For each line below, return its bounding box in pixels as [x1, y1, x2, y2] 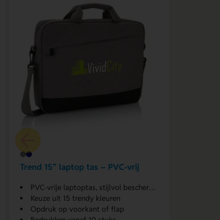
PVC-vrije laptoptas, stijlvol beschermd [30, 183, 150, 192]
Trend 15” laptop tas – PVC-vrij [20, 161, 140, 172]
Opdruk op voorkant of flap [30, 204, 125, 214]
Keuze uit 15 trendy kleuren [30, 193, 121, 203]
